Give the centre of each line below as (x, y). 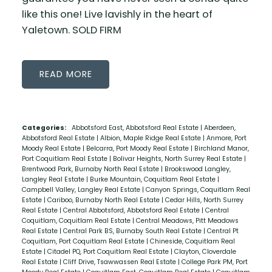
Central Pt (223, 231)
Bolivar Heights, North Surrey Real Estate (178, 158)
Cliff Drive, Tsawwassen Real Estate (120, 262)
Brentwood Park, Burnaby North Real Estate (91, 169)
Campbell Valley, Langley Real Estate (82, 189)
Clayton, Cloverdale (205, 251)
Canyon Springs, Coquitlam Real (198, 189)
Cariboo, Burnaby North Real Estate (104, 200)
